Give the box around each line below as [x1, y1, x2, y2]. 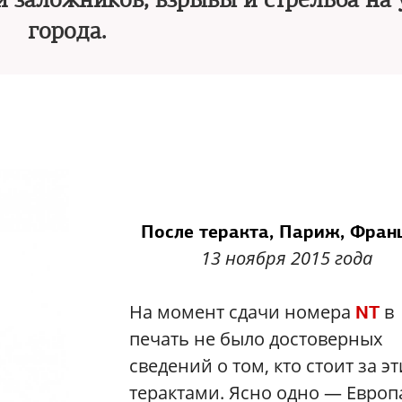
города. [27, 18, 106, 45]
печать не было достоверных [129, 327, 382, 351]
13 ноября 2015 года [200, 246, 372, 270]
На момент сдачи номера [129, 300, 355, 324]
